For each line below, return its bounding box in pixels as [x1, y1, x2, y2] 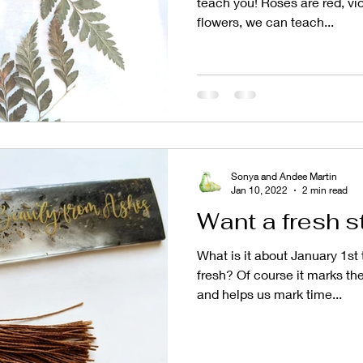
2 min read [302, 184, 348, 197]
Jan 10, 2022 [231, 184, 288, 197]
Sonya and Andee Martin [231, 170, 337, 183]
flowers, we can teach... [197, 13, 334, 29]
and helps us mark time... [197, 286, 342, 302]
